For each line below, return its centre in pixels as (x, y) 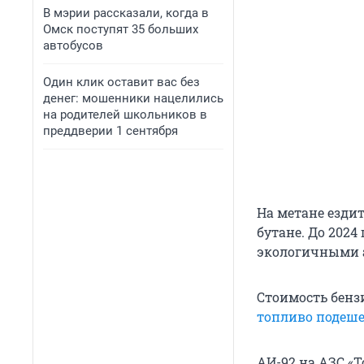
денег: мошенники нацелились (133, 98)
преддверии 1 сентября (110, 131)
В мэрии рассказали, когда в (126, 13)
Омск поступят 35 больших (121, 29)
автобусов (73, 45)
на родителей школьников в (125, 115)
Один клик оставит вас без (121, 82)
